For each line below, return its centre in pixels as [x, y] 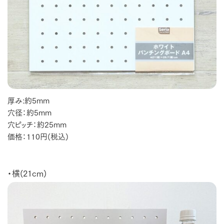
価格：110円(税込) [38, 136]
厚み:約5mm [32, 100]
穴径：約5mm [29, 112]
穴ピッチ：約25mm [37, 124]
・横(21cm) [27, 172]
